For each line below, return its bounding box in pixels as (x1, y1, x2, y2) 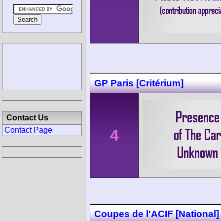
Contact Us (6, 113, 48, 122)
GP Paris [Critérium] (94, 78, 184, 89)
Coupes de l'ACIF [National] (94, 208, 219, 219)
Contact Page (4, 126, 52, 134)
